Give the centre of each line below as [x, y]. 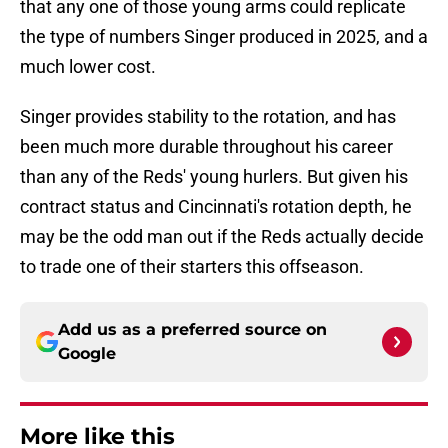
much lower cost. [88, 67]
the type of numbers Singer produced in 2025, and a [224, 37]
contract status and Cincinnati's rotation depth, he [216, 207]
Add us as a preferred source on [192, 330]
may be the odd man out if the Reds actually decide [222, 237]
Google [87, 354]
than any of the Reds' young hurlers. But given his [214, 177]
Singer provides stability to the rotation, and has [208, 117]
